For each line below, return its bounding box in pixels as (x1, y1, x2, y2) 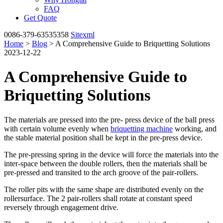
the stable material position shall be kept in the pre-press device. (4, 133, 203, 142)
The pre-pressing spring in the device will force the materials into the (4, 150, 219, 159)
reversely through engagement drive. (4, 203, 118, 212)
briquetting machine (111, 124, 173, 133)
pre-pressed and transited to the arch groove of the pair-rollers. (4, 168, 198, 177)
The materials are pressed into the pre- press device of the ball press (4, 115, 215, 124)
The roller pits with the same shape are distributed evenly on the (4, 185, 204, 194)
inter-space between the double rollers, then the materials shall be (4, 159, 207, 168)
